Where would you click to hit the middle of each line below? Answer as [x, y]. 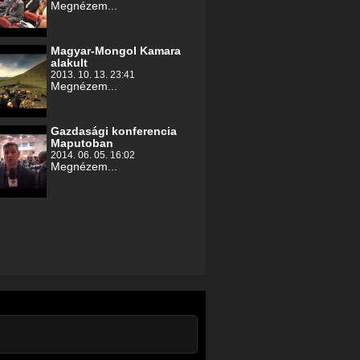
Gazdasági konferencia [114, 131]
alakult [69, 63]
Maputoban [82, 143]
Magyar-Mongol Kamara [116, 51]
